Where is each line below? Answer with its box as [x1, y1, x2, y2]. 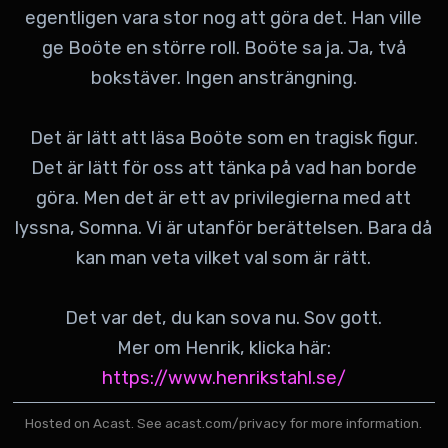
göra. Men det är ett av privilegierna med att [36, 186, 412, 209]
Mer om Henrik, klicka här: [116, 336, 331, 359]
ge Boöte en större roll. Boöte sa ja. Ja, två [41, 36, 406, 59]
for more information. [287, 414, 423, 431]
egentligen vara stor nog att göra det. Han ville [25, 6, 423, 29]
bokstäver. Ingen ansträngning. [90, 66, 357, 89]
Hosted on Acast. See [25, 414, 166, 431]
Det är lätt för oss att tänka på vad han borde [30, 156, 417, 179]
